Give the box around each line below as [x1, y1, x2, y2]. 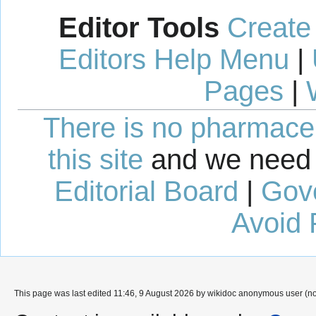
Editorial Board [54, 176, 238, 207]
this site [48, 144, 143, 176]
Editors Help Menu [58, 44, 289, 75]
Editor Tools [59, 12, 219, 44]
